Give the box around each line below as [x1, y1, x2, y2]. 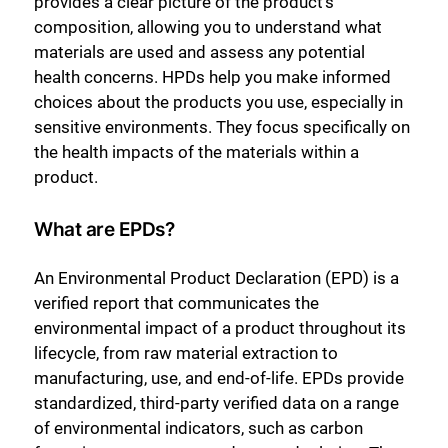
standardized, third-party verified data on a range [34, 392, 399, 413]
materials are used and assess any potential [34, 41, 365, 62]
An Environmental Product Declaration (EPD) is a [34, 267, 399, 288]
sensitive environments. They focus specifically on [34, 116, 410, 137]
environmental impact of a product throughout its [34, 317, 406, 338]
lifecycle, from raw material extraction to [34, 342, 338, 363]
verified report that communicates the [34, 292, 319, 313]
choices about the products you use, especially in [34, 91, 403, 112]
